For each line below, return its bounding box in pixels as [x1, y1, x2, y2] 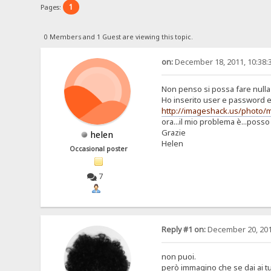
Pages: [41, 2, 64, 11]
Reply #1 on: [161, 224, 206, 235]
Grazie [161, 126, 186, 138]
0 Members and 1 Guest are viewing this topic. [44, 32, 193, 41]
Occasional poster [70, 144, 128, 153]
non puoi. [161, 251, 196, 263]
